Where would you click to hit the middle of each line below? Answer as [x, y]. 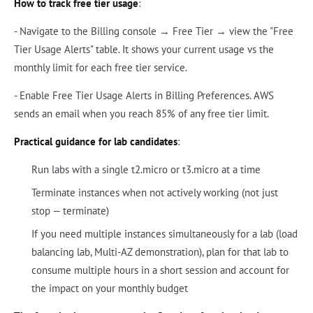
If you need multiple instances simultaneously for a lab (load [164, 234]
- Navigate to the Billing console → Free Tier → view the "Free [154, 31]
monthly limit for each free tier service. [101, 68]
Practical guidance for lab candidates [96, 142]
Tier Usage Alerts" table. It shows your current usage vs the [144, 50]
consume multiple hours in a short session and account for [160, 270]
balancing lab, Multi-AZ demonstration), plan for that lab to [160, 252]
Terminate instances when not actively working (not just [154, 193]
